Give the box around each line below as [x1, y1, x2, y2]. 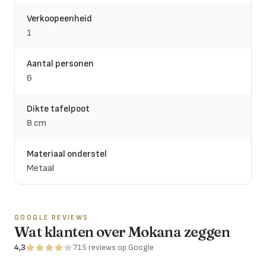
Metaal [27, 163, 54, 175]
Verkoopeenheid [27, 13, 92, 25]
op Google [118, 242, 154, 253]
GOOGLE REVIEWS [14, 213, 89, 223]
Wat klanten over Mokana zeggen [14, 223, 230, 241]
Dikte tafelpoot [27, 103, 90, 115]
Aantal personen [27, 58, 94, 70]
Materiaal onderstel [27, 148, 107, 160]
